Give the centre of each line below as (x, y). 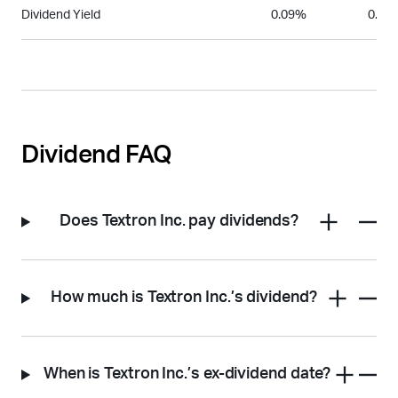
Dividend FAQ (97, 155)
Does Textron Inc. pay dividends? (179, 222)
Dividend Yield (61, 16)
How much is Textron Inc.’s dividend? (183, 298)
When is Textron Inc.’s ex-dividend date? (187, 374)
